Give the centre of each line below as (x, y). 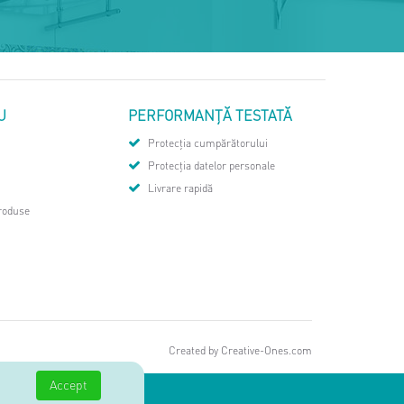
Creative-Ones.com (266, 350)
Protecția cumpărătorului (207, 143)
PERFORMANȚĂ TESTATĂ (210, 115)
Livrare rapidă (179, 188)
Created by (195, 350)
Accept (69, 384)
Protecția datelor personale (210, 165)
